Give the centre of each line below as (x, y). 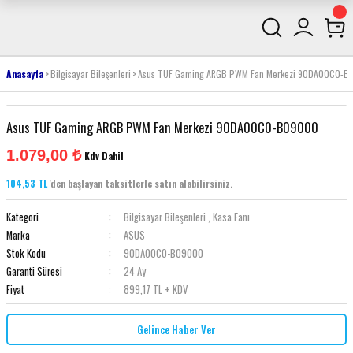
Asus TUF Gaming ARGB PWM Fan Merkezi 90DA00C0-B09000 (162, 127)
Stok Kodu (26, 253)
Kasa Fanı (231, 217)
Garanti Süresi (34, 271)
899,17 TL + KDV (155, 290)
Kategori (22, 217)
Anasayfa (25, 74)
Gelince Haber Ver (176, 329)
